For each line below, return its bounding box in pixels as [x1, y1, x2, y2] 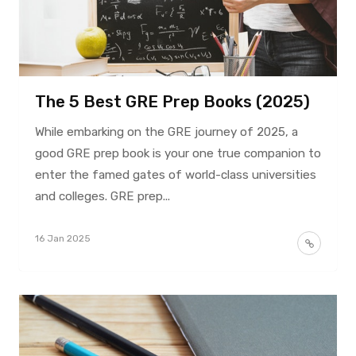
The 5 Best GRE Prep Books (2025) [34, 91, 310, 111]
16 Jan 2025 [34, 232, 91, 244]
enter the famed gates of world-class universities [34, 167, 316, 182]
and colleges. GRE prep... [34, 188, 170, 203]
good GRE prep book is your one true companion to [34, 145, 321, 161]
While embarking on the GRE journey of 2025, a [34, 124, 298, 139]
